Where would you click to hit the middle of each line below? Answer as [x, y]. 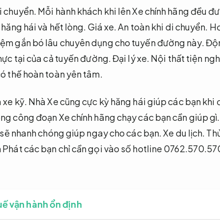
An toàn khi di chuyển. [163, 27]
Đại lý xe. [131, 58]
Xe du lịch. [184, 133]
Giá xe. [102, 27]
